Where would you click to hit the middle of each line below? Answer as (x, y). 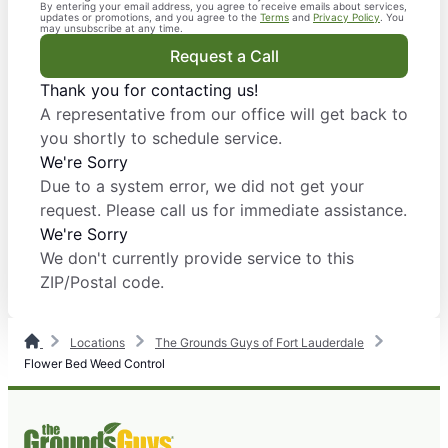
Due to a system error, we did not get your (202, 185)
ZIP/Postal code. (102, 281)
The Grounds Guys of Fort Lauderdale (259, 342)
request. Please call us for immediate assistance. (223, 209)
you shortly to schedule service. (161, 137)
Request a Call (224, 55)
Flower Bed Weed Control (94, 363)
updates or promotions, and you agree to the (150, 16)
